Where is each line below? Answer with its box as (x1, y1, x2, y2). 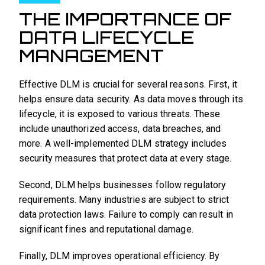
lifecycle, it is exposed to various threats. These (19, 108, 221, 120)
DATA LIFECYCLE (19, 27, 194, 49)
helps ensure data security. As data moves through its (19, 93, 243, 105)
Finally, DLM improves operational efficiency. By (19, 250, 220, 262)
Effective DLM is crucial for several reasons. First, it (19, 79, 237, 91)
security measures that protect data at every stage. (19, 153, 232, 164)
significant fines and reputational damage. (19, 224, 193, 235)
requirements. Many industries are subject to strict (19, 194, 230, 206)
